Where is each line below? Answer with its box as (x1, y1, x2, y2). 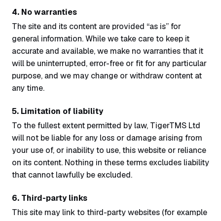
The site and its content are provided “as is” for (12, 21, 181, 32)
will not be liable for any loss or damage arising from (12, 133, 202, 143)
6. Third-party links (12, 193, 87, 203)
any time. (12, 83, 44, 93)
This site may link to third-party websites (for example (12, 207, 207, 218)
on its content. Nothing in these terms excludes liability (12, 157, 209, 168)
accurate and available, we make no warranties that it (12, 46, 203, 56)
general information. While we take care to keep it (12, 34, 189, 44)
